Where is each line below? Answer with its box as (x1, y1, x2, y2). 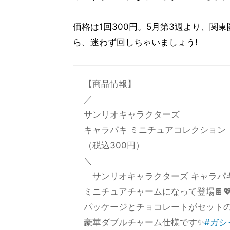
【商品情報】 (84, 78, 136, 89)
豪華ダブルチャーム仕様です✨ (84, 217, 204, 227)
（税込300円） (84, 140, 144, 150)
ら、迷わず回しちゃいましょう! (73, 36, 198, 47)
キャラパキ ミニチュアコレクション (84, 124, 226, 135)
